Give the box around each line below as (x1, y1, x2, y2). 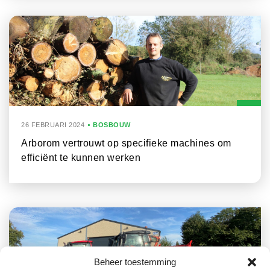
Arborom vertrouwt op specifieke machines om (21, 138, 231, 149)
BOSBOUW (93, 121, 131, 129)
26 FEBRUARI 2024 (21, 121, 84, 129)
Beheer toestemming (94, 257, 176, 267)
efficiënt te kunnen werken (21, 152, 140, 163)
